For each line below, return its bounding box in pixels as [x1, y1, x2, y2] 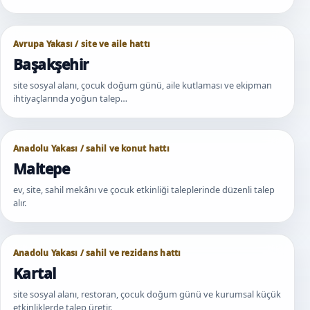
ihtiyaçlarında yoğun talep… [13, 91, 127, 104]
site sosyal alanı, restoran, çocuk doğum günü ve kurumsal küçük [13, 287, 281, 300]
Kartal [13, 263, 56, 283]
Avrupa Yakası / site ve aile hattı [13, 37, 151, 50]
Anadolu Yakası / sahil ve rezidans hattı [13, 246, 181, 259]
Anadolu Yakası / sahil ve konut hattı [13, 142, 170, 154]
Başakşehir [13, 54, 89, 74]
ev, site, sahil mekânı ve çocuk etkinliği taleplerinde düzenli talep [13, 183, 275, 196]
